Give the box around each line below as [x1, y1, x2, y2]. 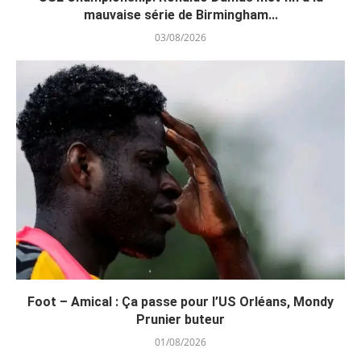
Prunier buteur [136, 311, 225, 327]
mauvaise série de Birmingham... [83, 6, 278, 23]
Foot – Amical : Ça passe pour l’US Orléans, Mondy [27, 293, 334, 309]
